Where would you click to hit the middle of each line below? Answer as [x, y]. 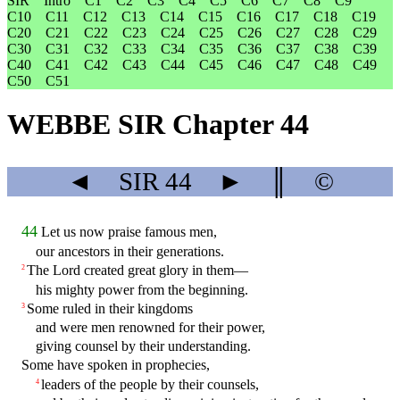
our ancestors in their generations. [130, 252]
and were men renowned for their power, [150, 327]
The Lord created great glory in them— [137, 271]
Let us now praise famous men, [129, 232]
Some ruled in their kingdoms [110, 308]
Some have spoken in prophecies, [116, 365]
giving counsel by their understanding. [143, 346]
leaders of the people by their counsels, [150, 384]
